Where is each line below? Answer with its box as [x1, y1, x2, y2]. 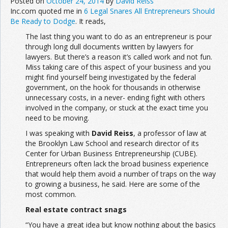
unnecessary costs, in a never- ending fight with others [25, 92, 205, 102]
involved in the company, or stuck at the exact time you [25, 102, 208, 112]
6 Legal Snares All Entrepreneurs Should [84, 6, 215, 16]
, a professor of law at [133, 128, 207, 138]
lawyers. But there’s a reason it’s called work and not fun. [25, 51, 212, 62]
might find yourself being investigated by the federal [25, 72, 196, 82]
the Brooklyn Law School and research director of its [25, 138, 199, 148]
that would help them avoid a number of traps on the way [25, 168, 216, 179]
